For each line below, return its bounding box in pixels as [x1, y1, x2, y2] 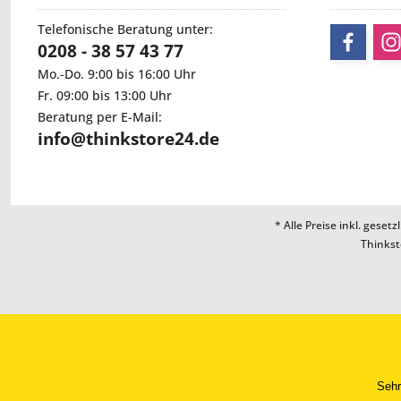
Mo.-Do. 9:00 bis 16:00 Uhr [38, 65, 196, 83]
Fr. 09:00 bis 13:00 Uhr [38, 87, 172, 105]
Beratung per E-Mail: [38, 108, 162, 126]
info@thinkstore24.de [38, 127, 219, 151]
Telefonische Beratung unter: [38, 21, 213, 38]
